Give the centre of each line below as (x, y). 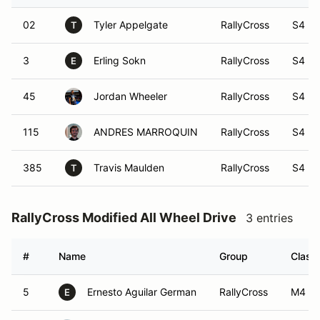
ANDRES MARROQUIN (146, 132)
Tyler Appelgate (131, 25)
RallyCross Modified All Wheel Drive (124, 217)
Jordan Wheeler (130, 96)
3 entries (269, 218)
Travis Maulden (129, 167)
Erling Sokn (120, 60)
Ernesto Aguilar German (142, 292)
